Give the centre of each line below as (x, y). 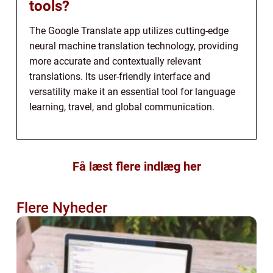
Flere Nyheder (62, 208)
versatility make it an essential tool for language (132, 92)
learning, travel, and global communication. (122, 107)
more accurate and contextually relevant (115, 62)
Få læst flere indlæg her (136, 167)
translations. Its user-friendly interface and (120, 77)
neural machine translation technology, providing (134, 46)
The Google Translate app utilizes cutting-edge (129, 31)
